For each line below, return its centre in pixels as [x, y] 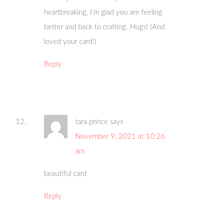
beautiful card [66, 174]
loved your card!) [70, 42]
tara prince [92, 122]
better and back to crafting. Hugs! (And [105, 27]
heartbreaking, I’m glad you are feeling [103, 12]
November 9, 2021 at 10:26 [120, 136]
